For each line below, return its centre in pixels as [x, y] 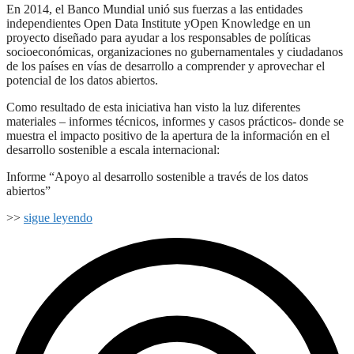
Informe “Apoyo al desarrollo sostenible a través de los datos [157, 177]
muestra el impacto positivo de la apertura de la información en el [168, 136]
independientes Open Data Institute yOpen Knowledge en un [158, 24]
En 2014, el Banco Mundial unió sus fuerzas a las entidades [154, 9]
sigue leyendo [58, 218]
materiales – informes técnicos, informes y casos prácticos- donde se [175, 122]
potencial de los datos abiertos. [82, 81]
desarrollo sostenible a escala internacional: [113, 150]
